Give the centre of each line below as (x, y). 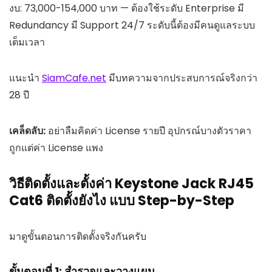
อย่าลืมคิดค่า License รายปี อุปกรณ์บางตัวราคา (148, 131)
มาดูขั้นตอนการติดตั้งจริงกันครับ (78, 236)
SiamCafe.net (74, 78)
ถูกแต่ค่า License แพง (56, 148)
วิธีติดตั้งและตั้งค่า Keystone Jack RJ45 (131, 183)
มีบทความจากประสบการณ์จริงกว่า (182, 78)
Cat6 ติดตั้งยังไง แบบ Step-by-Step (122, 200)
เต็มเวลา (27, 42)
